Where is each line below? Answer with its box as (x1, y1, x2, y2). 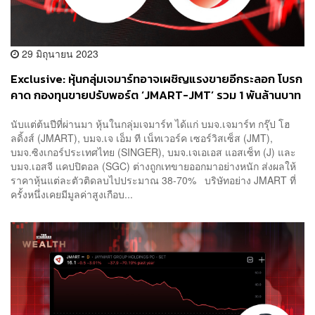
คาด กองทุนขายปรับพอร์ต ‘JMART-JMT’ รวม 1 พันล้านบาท (11, 86, 301, 104)
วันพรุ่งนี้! (11, 102, 55, 120)
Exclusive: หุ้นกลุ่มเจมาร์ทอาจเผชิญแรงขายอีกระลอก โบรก (11, 70, 302, 88)
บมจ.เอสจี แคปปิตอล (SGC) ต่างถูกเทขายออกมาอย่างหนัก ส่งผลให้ (11, 159, 296, 174)
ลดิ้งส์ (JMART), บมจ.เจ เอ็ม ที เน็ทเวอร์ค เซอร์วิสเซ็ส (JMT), (11, 131, 273, 146)
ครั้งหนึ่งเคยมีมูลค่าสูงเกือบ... (11, 187, 133, 202)
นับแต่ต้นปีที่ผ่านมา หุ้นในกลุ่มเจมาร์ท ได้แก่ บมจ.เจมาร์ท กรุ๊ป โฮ (11, 117, 290, 131)
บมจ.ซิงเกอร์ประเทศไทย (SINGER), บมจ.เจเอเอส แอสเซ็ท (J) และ (11, 145, 296, 160)
